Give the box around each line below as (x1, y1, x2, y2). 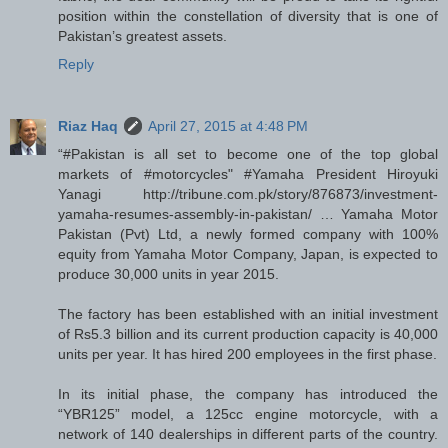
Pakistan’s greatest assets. (58, 28, 227, 45)
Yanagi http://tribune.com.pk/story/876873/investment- (58, 186, 438, 203)
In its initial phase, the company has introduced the (58, 386, 438, 403)
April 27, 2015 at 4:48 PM (148, 118, 308, 135)
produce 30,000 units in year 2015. (58, 266, 279, 283)
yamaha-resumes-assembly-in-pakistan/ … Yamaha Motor (58, 206, 438, 223)
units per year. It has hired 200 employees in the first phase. (58, 346, 437, 363)
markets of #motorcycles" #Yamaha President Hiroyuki (58, 166, 438, 183)
